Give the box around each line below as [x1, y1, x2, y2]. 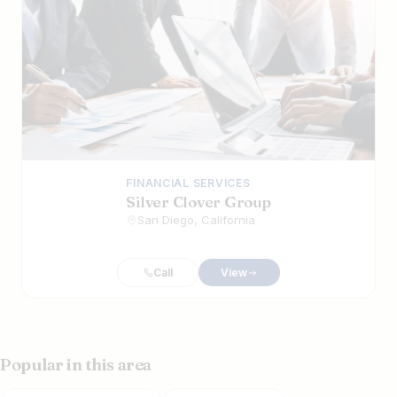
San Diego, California [137, 213, 256, 228]
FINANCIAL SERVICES [126, 176, 251, 191]
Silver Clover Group [126, 192, 271, 212]
